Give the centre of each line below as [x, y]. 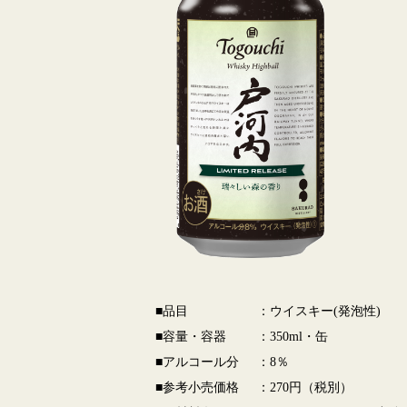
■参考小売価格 [197, 387]
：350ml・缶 [293, 337]
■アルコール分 [197, 362]
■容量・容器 [191, 337]
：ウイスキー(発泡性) [319, 311]
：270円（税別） [305, 387]
